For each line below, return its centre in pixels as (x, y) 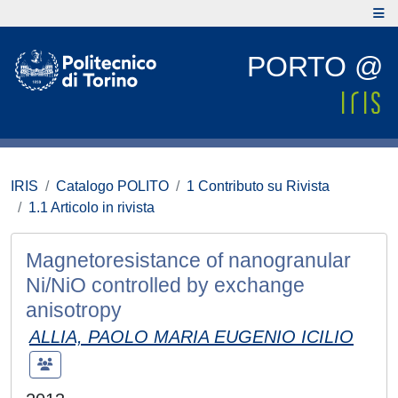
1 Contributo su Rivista (258, 186)
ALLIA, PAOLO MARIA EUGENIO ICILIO (191, 337)
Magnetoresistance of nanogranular (188, 260)
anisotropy (74, 310)
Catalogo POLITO (112, 186)
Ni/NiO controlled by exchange (165, 285)
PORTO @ (315, 67)
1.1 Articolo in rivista (92, 207)
